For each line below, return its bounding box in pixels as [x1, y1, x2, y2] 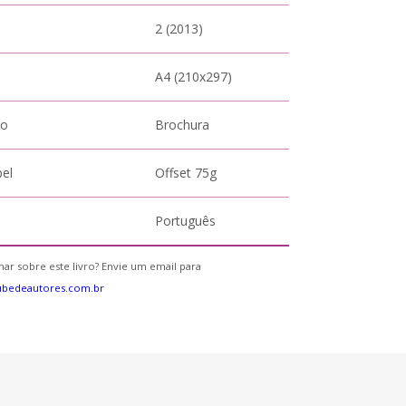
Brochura [155, 116, 210, 133]
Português [155, 212, 217, 229]
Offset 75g [155, 164, 217, 181]
